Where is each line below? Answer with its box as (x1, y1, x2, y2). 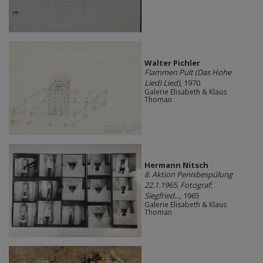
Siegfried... (144, 190, 180, 201)
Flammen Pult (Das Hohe (144, 66, 231, 77)
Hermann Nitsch (144, 160, 208, 171)
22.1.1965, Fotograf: (144, 180, 212, 191)
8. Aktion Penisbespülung (144, 169, 232, 180)
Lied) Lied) (144, 77, 180, 88)
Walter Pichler (144, 57, 200, 68)
